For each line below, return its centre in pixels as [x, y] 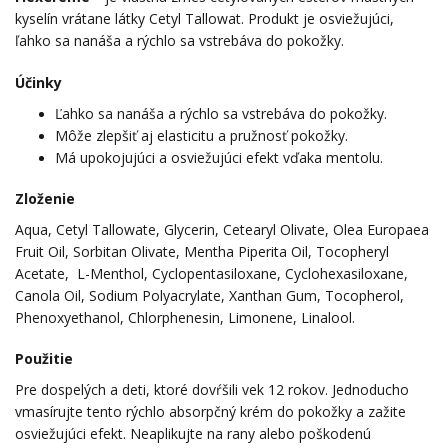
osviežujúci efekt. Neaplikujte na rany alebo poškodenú [193, 434]
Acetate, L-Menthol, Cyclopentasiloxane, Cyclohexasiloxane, [211, 273]
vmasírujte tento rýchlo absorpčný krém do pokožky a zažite [210, 412]
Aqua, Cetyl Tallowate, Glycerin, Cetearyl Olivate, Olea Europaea [222, 229]
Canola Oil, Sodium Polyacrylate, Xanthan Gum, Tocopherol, [209, 295]
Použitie [44, 359]
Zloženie [45, 199]
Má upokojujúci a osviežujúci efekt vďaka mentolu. [219, 157]
